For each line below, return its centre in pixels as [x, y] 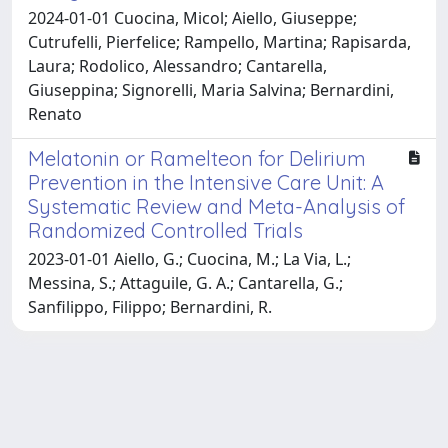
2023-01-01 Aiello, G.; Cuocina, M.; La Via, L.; [189, 258]
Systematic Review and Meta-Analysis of [216, 206]
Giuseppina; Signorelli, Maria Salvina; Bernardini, [211, 89]
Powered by [56, 425]
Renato [55, 113]
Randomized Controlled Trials [165, 230]
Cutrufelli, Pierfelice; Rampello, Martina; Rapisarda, [219, 41]
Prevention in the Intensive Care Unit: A [206, 182]
